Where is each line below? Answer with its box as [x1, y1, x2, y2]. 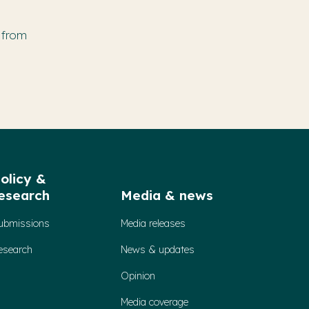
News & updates [120, 243, 195, 257]
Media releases [120, 217, 186, 230]
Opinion [120, 270, 155, 283]
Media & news [120, 187, 213, 204]
